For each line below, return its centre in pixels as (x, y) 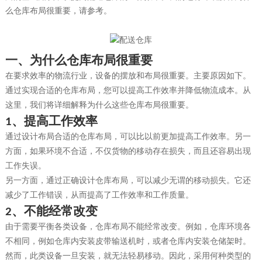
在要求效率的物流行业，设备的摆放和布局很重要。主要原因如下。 (128, 75)
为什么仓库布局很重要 (91, 60)
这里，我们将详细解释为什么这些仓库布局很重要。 (99, 105)
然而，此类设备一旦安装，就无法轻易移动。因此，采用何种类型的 (128, 256)
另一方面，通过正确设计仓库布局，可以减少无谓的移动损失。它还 (128, 180)
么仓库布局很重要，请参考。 (58, 11)
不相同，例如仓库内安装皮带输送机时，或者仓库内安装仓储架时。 (128, 241)
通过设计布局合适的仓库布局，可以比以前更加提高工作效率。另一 (128, 136)
